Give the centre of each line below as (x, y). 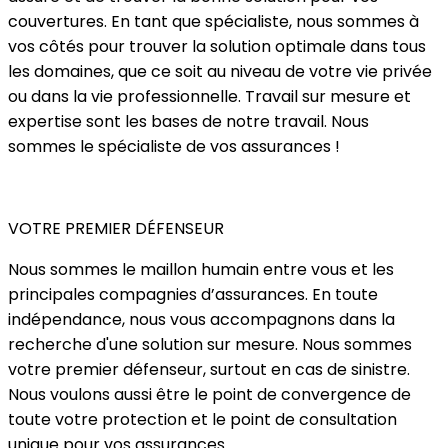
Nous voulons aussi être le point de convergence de (209, 394)
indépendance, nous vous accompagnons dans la (201, 319)
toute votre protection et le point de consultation (202, 419)
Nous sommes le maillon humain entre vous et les (201, 269)
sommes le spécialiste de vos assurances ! (174, 146)
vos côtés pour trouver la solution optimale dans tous (217, 46)
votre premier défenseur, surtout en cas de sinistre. (209, 369)
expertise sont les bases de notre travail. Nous (188, 121)
